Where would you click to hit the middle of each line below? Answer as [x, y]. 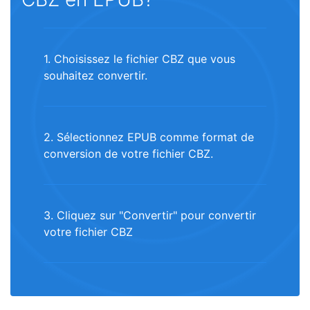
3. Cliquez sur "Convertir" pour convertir [150, 215]
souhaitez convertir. [95, 75]
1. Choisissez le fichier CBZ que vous [139, 59]
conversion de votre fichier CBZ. [128, 154]
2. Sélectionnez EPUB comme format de [149, 137]
